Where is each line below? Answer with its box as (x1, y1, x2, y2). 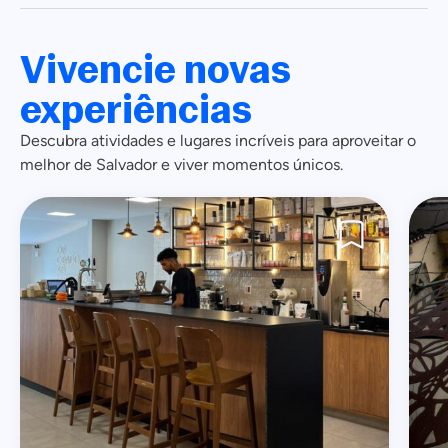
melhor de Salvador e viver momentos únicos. (20, 155, 343, 174)
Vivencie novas (20, 44, 291, 93)
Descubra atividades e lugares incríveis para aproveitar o (20, 131, 416, 150)
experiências (20, 84, 252, 133)
